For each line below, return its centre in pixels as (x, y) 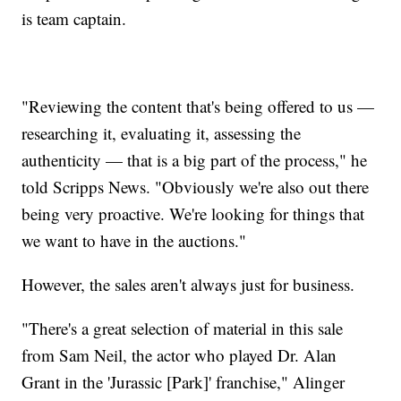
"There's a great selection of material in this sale (183, 328)
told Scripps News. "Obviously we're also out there (196, 187)
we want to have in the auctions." (134, 241)
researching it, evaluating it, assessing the (162, 133)
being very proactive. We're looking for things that (193, 214)
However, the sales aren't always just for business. (188, 285)
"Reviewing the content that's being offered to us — (198, 107)
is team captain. (74, 19)
